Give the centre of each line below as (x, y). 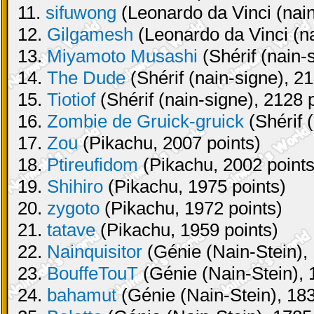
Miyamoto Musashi (122, 56)
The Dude (86, 78)
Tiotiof (71, 100)
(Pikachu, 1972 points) (191, 208)
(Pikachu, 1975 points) (194, 186)
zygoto (73, 208)
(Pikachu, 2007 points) (169, 143)
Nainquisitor (95, 252)
